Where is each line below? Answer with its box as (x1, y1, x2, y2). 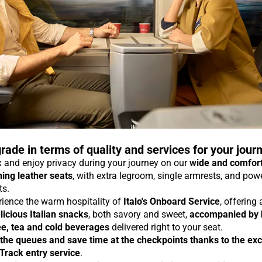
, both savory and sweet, (88, 209, 189, 220)
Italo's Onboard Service (123, 196, 220, 208)
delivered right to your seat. (109, 222, 223, 233)
